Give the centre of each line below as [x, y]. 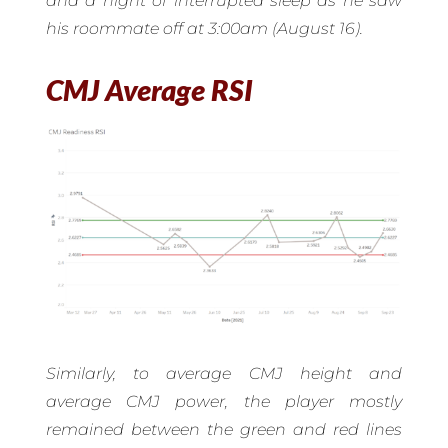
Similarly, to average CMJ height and [224, 373]
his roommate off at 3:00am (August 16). [204, 29]
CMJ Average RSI [149, 90]
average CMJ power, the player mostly [224, 401]
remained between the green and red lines [224, 429]
